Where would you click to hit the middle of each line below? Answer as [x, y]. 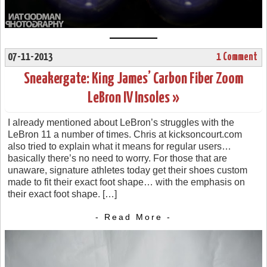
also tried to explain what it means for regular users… [119, 146]
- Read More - [133, 217]
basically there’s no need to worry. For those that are [117, 158]
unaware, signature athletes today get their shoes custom [128, 170]
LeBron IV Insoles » [133, 98]
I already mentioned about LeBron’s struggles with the [121, 122]
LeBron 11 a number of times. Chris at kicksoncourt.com [125, 134]
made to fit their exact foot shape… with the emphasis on [126, 182]
